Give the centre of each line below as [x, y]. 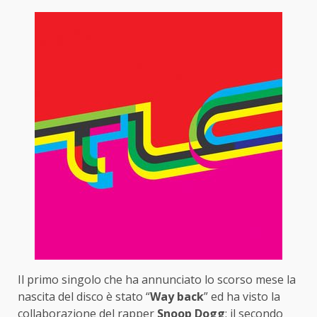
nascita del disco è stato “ [84, 296]
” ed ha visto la [242, 296]
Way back [177, 296]
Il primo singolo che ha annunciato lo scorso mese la [157, 279]
